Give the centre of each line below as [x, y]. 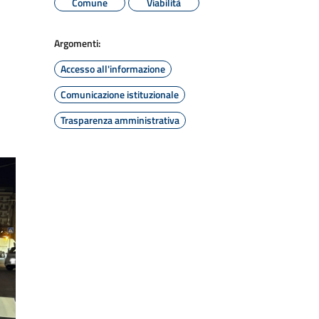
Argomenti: [77, 43]
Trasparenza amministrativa [120, 120]
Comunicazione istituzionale [120, 94]
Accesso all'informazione [113, 69]
